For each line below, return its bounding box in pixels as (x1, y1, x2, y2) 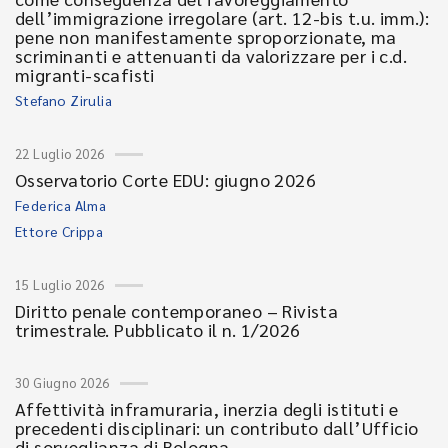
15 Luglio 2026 (15, 276, 105, 293)
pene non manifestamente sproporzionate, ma (15, 25, 397, 48)
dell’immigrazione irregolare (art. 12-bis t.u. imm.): (15, 6, 430, 29)
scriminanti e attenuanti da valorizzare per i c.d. (15, 44, 407, 67)
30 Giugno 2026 (15, 374, 110, 391)
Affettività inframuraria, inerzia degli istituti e (15, 397, 398, 420)
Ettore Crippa (15, 222, 104, 240)
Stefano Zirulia (15, 91, 112, 109)
